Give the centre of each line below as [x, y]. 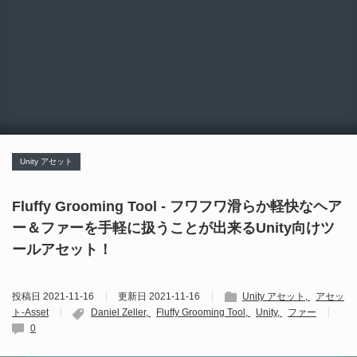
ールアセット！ [62, 250]
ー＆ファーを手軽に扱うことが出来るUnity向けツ [173, 228]
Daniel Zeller [118, 313]
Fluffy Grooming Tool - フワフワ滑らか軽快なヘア [177, 207]
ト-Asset [30, 313]
